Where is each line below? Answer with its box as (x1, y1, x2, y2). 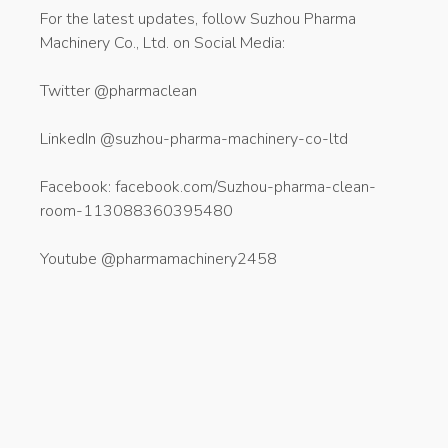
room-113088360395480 (40, 199, 233, 222)
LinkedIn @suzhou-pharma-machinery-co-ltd (40, 127, 348, 150)
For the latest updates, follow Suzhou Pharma (40, 7, 356, 30)
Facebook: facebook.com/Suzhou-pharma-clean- (40, 175, 376, 198)
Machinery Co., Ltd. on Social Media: (40, 31, 285, 54)
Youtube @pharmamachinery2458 (40, 247, 277, 270)
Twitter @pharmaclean (40, 79, 197, 102)
